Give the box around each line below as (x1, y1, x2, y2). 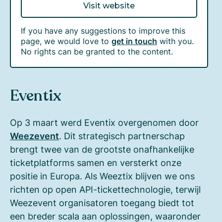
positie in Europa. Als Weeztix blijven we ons (10, 170, 195, 181)
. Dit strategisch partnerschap (59, 130, 185, 141)
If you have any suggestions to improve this (21, 25, 185, 36)
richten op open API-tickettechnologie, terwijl (10, 184, 201, 195)
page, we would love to (21, 36, 111, 46)
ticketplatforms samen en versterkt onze (10, 157, 181, 168)
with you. (157, 36, 194, 46)
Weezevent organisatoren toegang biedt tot (10, 197, 194, 208)
